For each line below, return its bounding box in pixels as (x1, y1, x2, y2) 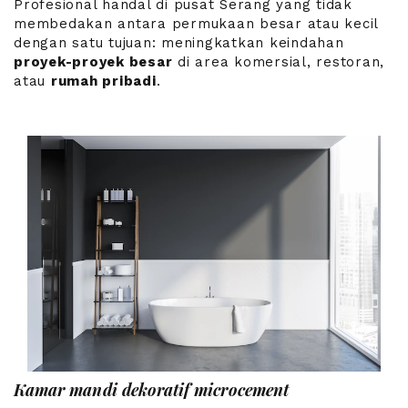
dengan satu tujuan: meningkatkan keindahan (14, 34, 344, 51)
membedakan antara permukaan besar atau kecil (14, 15, 378, 32)
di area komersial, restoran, (172, 53, 384, 70)
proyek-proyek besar (14, 53, 173, 70)
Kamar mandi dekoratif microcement (14, 378, 289, 401)
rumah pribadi (50, 72, 157, 89)
